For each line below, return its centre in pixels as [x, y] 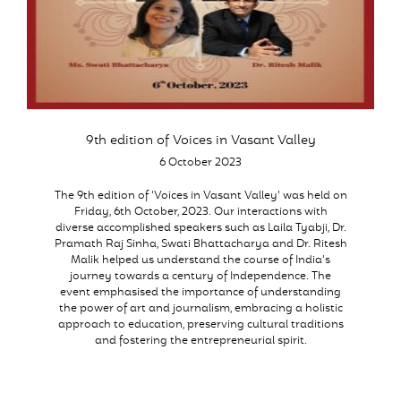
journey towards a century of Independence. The [200, 277]
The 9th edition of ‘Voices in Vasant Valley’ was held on [200, 196]
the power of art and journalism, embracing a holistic [200, 309]
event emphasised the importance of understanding [200, 293]
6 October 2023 [200, 163]
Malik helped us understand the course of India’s [200, 260]
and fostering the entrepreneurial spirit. [200, 341]
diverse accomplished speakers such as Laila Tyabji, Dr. [200, 228]
